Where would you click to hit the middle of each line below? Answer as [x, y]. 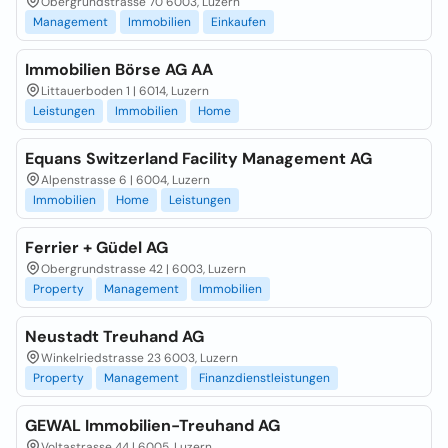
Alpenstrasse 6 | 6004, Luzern [125, 180]
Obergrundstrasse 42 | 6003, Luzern [143, 269]
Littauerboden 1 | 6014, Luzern [125, 91]
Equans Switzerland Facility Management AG [198, 158]
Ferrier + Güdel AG [96, 247]
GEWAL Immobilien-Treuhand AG [152, 425]
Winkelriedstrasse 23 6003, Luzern [139, 358]
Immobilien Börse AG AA [119, 69]
